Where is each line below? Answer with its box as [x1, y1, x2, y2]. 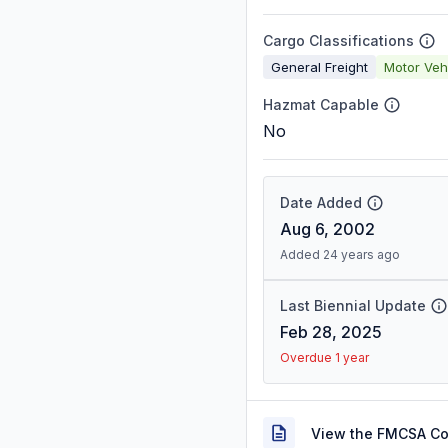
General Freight [271, 58, 368, 75]
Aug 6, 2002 [280, 219, 375, 239]
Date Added [280, 194, 362, 211]
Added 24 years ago [280, 247, 400, 262]
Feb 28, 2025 [280, 322, 382, 342]
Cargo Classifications [263, 32, 414, 49]
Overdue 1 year [280, 350, 369, 365]
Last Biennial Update [280, 297, 426, 314]
